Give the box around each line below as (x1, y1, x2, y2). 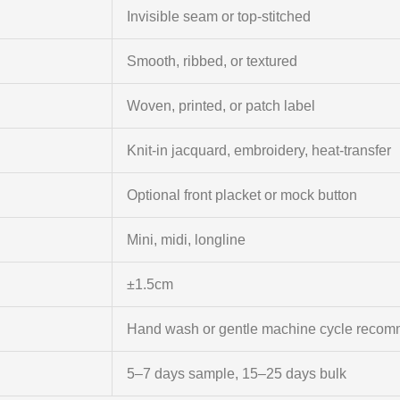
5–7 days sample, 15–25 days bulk (126, 366, 346, 382)
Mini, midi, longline (126, 232, 246, 248)
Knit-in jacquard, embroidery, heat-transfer (126, 143, 391, 159)
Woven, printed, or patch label (126, 98, 315, 114)
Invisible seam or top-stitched (126, 9, 311, 25)
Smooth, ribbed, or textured (126, 54, 297, 70)
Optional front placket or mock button (126, 187, 357, 204)
